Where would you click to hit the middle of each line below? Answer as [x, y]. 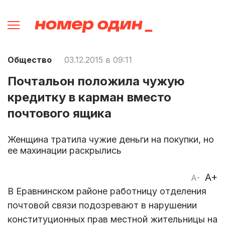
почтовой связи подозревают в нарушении [102, 205]
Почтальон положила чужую [96, 81]
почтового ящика [60, 113]
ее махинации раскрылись [65, 150]
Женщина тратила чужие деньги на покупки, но [111, 139]
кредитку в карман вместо [89, 97]
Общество [30, 60]
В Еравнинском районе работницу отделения [107, 191]
